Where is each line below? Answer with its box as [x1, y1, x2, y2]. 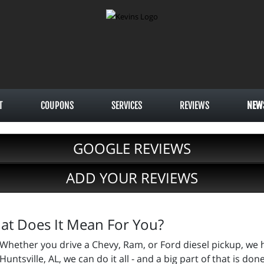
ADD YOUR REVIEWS [66, 168, 198, 187]
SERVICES [111, 100, 142, 111]
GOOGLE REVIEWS [73, 138, 191, 158]
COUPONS [41, 100, 74, 111]
